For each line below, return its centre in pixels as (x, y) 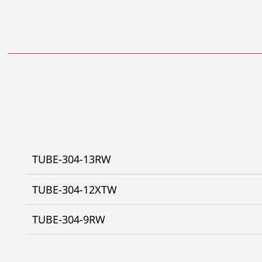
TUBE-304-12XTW (74, 189)
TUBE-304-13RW (71, 159)
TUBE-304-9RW (68, 220)
